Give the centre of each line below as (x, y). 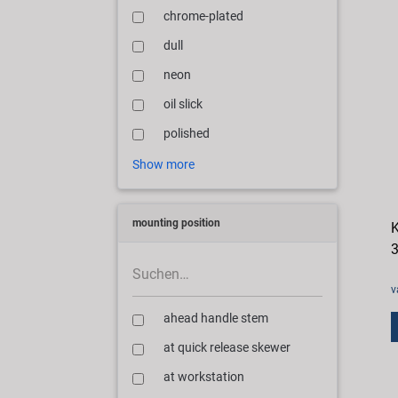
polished (187, 133)
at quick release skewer (227, 348)
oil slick (183, 104)
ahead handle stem (216, 319)
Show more (163, 164)
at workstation (204, 378)
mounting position (176, 223)
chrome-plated (203, 16)
